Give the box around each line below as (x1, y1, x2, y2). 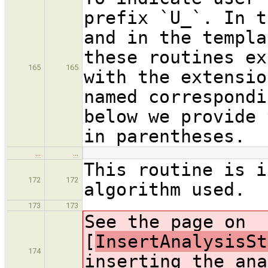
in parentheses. (84, 126, 245, 147)
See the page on (84, 211, 246, 233)
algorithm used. (84, 179, 245, 200)
